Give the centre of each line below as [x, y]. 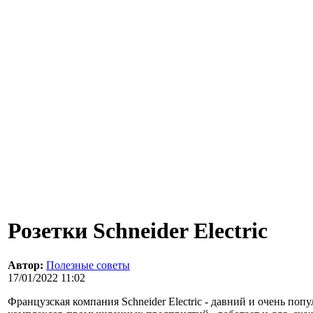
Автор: [26, 265]
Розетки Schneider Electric [138, 231]
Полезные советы [88, 265]
